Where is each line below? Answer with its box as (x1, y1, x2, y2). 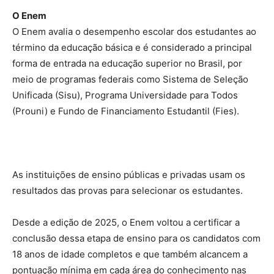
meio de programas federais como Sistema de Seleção (12, 73, 248, 86)
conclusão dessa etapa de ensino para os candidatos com (12, 232, 261, 245)
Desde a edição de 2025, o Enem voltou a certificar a (12, 217, 240, 229)
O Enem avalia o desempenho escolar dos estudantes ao (12, 26, 256, 38)
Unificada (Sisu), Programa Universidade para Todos (12, 89, 238, 102)
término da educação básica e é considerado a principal (12, 42, 252, 54)
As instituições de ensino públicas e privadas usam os (12, 169, 245, 181)
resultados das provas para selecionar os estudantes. (12, 185, 243, 197)
